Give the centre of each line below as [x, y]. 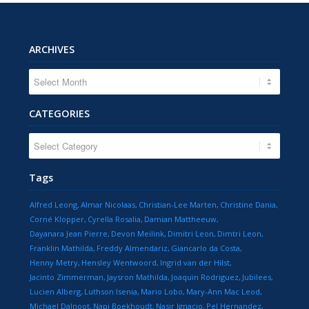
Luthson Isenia [111, 292]
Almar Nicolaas [108, 205]
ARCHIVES [52, 50]
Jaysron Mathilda [138, 277]
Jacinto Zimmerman [67, 277]
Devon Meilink [138, 234]
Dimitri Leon [191, 234]
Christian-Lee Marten [178, 205]
